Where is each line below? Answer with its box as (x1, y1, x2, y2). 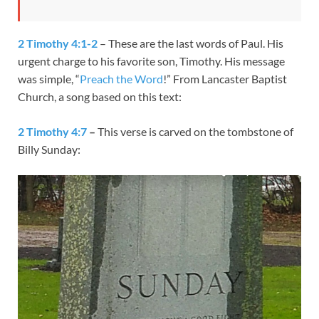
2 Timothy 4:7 (18, 124, 87, 138)
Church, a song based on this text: (18, 89, 182, 103)
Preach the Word (80, 71, 163, 85)
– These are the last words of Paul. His (98, 36, 283, 50)
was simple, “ (18, 71, 80, 85)
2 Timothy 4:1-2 (18, 36, 98, 50)
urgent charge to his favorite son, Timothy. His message (18, 53, 285, 68)
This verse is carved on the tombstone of (98, 124, 293, 138)
